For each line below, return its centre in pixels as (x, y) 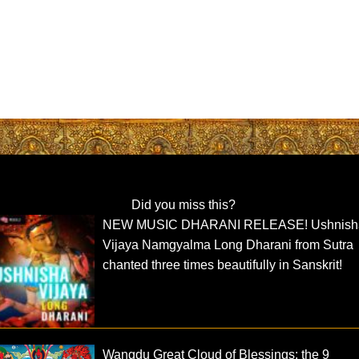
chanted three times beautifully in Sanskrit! (223, 265)
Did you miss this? (183, 205)
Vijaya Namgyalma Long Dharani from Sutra (228, 245)
